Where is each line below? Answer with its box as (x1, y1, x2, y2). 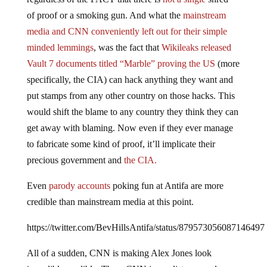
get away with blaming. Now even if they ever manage (26, 123, 233, 133)
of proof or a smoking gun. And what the (26, 10, 183, 21)
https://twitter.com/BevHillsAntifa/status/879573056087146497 (26, 222, 265, 233)
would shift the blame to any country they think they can (26, 107, 238, 117)
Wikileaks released (161, 42, 231, 53)
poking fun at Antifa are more (112, 181, 223, 191)
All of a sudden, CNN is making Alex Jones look (26, 248, 212, 259)
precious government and (26, 155, 124, 166)
